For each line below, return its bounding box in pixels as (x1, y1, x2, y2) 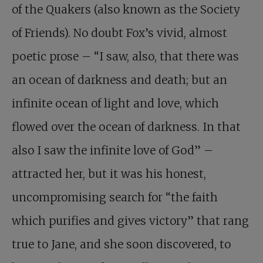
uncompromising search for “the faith (12, 190, 218, 205)
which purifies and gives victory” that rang (12, 214, 249, 228)
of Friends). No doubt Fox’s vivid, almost (12, 26, 227, 41)
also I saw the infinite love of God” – (12, 143, 213, 158)
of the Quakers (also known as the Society (12, 2, 240, 17)
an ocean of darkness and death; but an (12, 73, 227, 87)
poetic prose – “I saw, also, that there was (12, 49, 239, 64)
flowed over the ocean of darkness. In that (12, 120, 241, 134)
